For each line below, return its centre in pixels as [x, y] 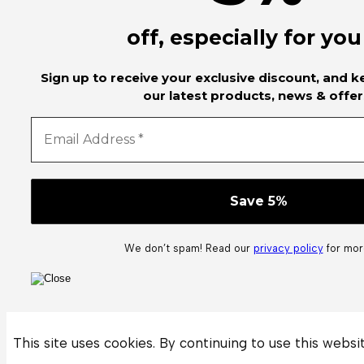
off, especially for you [244, 38]
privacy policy [288, 249]
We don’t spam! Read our [188, 249]
